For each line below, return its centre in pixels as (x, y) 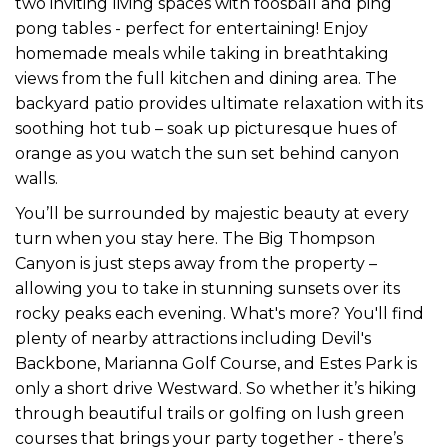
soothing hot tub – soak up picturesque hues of (206, 128)
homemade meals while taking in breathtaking (202, 53)
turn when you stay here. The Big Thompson (195, 238)
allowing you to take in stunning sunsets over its (207, 288)
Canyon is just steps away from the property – (196, 263)
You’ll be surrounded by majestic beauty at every (212, 213)
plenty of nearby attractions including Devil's (193, 338)
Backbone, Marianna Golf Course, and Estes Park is (216, 363)
